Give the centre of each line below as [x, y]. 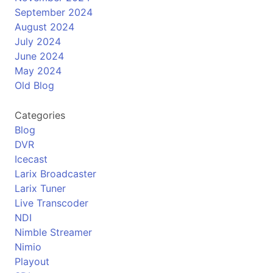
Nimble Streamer [53, 232]
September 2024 [54, 12]
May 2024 [38, 71]
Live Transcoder [51, 203]
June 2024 [39, 56]
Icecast [31, 159]
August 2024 [44, 27]
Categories [40, 115]
